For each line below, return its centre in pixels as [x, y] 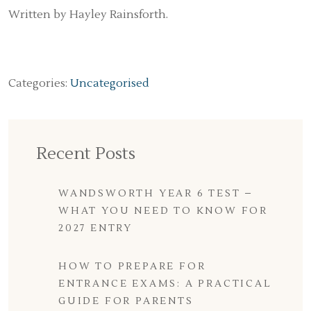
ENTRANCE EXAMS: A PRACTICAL [165, 284]
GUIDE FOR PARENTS [126, 301]
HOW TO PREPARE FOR [132, 267]
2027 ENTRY [96, 228]
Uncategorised [110, 83]
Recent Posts [86, 154]
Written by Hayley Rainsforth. [88, 15]
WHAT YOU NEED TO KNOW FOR [163, 211]
